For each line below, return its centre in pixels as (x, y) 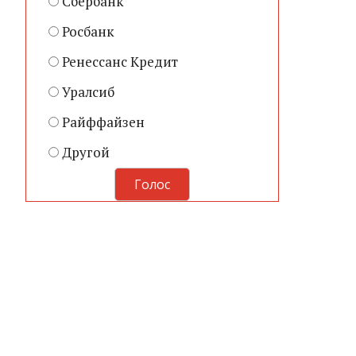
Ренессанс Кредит (120, 61)
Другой (85, 152)
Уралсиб (88, 91)
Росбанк (88, 31)
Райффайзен (103, 122)
